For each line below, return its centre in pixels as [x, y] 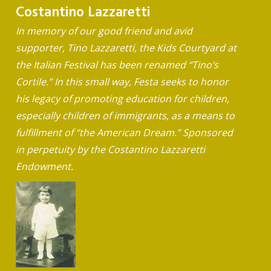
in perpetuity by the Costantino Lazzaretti [110, 149]
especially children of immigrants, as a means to [125, 115]
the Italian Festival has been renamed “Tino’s [117, 64]
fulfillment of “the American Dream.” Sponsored [124, 132]
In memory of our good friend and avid [104, 31]
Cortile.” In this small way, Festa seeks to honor [122, 81]
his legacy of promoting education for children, [122, 98]
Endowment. [44, 166]
